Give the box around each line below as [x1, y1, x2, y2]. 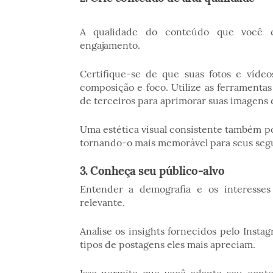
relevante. [79, 196, 127, 209]
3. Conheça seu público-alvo [79, 163, 224, 178]
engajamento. [79, 38, 143, 51]
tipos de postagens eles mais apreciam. [79, 238, 258, 251]
